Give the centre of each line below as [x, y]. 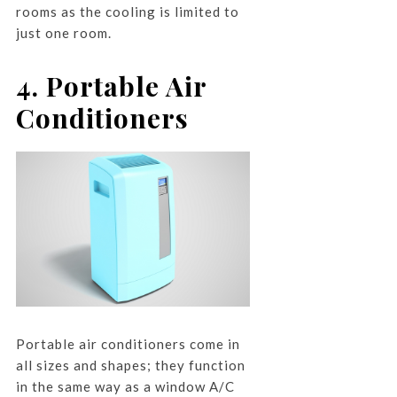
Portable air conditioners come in [128, 344]
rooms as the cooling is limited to [127, 11]
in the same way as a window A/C [125, 387]
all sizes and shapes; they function [130, 366]
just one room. [63, 32]
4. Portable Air [111, 86]
